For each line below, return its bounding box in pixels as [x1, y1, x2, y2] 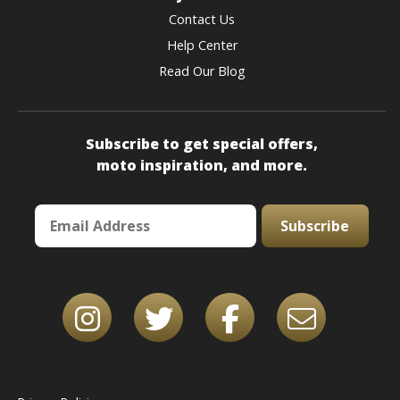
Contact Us [169, 11, 235, 28]
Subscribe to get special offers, [85, 134, 318, 154]
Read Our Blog [158, 62, 246, 79]
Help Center [166, 37, 237, 54]
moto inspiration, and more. [96, 155, 307, 175]
